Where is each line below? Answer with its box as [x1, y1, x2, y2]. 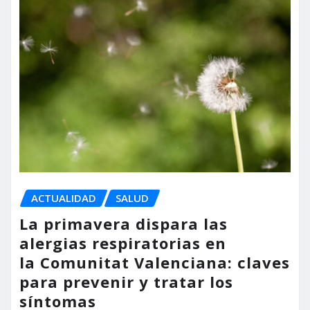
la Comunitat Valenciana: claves [19, 252, 290, 273]
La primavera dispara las [19, 213, 228, 235]
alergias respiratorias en [19, 232, 226, 254]
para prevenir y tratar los [19, 271, 233, 293]
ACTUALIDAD [31, 191, 96, 206]
